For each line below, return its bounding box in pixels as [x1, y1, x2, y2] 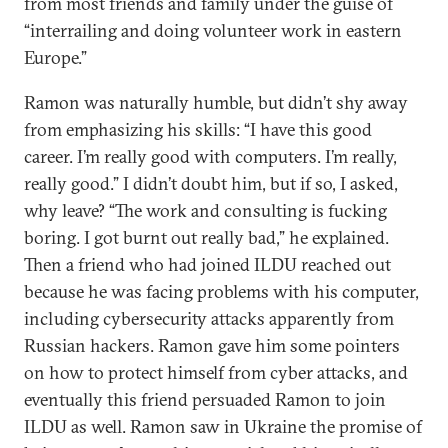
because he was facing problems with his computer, [24, 280, 419, 303]
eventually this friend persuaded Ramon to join [24, 388, 386, 411]
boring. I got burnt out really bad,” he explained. [24, 226, 389, 249]
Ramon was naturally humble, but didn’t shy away [24, 91, 408, 114]
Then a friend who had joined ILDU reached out [24, 253, 391, 276]
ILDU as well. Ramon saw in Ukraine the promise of [24, 415, 422, 438]
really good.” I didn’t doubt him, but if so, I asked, [24, 172, 398, 195]
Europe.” [24, 46, 87, 69]
